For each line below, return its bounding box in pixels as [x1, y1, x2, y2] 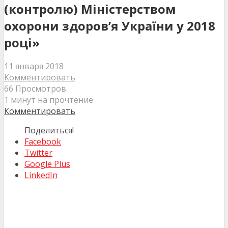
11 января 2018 [4, 61, 64, 72]
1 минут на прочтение [4, 94, 93, 106]
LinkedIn [24, 169, 58, 181]
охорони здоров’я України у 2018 [4, 17, 215, 34]
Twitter [24, 147, 52, 159]
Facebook [24, 136, 61, 148]
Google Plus [24, 158, 70, 170]
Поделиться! [24, 125, 74, 136]
